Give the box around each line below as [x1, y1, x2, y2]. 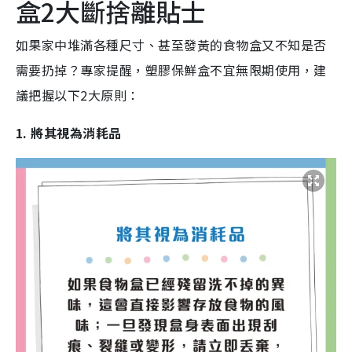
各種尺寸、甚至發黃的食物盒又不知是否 [93, 35, 327, 55]
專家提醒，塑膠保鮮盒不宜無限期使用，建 [80, 60, 327, 80]
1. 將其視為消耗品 [16, 123, 122, 143]
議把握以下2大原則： [16, 86, 140, 105]
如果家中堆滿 [16, 35, 93, 55]
